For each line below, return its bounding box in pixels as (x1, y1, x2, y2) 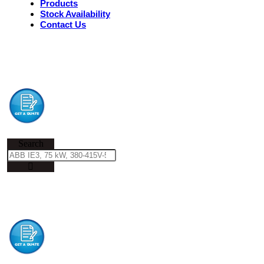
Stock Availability (40, 9, 110, 19)
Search (18, 138, 44, 148)
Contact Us (40, 19, 86, 29)
